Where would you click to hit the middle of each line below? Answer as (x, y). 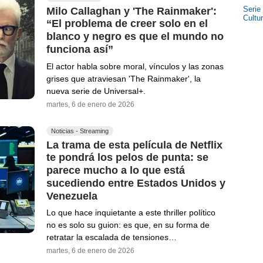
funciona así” (80, 49)
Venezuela (72, 196)
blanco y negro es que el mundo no (135, 36)
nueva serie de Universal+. (96, 91)
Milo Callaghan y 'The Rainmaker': (131, 11)
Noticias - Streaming (80, 131)
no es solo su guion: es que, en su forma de (128, 225)
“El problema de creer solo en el (127, 24)
